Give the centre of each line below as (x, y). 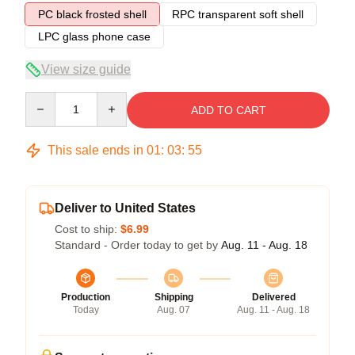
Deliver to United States (125, 208)
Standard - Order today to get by (138, 244)
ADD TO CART (228, 110)
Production (86, 297)
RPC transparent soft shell (238, 14)
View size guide (86, 69)
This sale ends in (95, 150)
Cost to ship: (88, 229)
